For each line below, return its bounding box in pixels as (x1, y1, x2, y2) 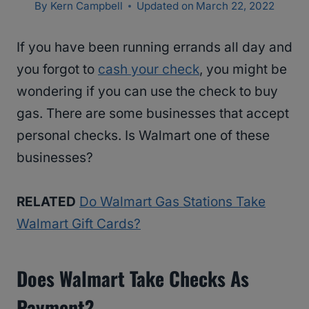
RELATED (17, 194, 76, 210)
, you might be (199, 61, 287, 78)
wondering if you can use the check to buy (17, 83, 278, 100)
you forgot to (17, 61, 98, 78)
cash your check (98, 61, 199, 78)
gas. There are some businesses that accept (17, 106, 289, 122)
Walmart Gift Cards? (17, 216, 141, 232)
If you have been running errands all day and (17, 39, 292, 56)
